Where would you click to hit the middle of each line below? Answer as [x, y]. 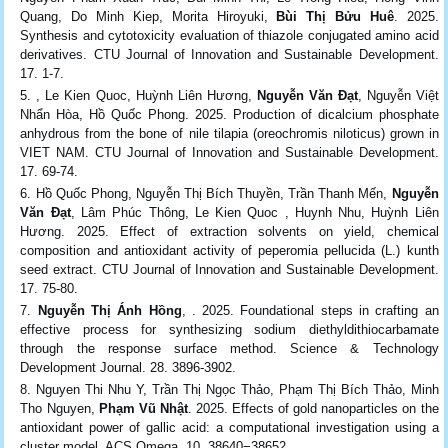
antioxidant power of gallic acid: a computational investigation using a [229, 427]
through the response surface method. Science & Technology [229, 348]
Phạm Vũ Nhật [143, 408]
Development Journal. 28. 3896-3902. [128, 367]
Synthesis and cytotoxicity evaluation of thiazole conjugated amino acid [229, 35]
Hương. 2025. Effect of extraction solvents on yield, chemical [229, 231]
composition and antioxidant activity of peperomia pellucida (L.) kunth [229, 250]
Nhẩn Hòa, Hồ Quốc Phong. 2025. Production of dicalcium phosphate [229, 114]
